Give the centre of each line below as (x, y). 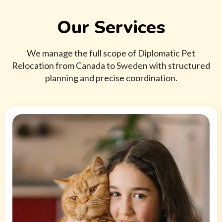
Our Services (111, 28)
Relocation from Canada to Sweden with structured (111, 66)
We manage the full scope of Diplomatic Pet (111, 53)
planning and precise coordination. (111, 78)
